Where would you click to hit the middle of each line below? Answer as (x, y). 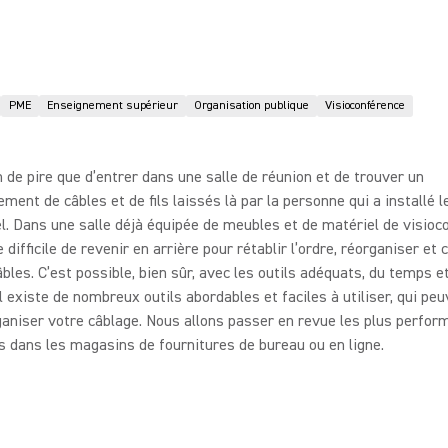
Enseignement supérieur (112, 105)
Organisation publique (251, 105)
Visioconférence (365, 105)
